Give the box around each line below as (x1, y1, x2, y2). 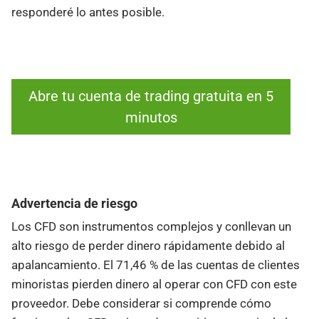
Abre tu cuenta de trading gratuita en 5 (28, 88, 273, 105)
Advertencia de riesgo (11, 195, 137, 211)
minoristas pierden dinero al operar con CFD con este (11, 276, 297, 291)
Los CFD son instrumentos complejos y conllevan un (11, 219, 291, 234)
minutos (125, 109, 177, 127)
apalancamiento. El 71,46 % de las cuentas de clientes (11, 257, 300, 272)
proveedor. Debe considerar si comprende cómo (11, 296, 271, 310)
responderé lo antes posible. (11, 5, 164, 20)
